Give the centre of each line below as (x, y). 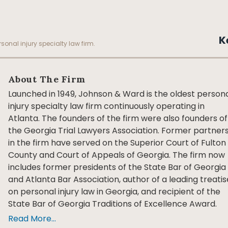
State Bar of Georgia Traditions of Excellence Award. (112, 204)
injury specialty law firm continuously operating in (106, 106)
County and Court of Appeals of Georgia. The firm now (116, 155)
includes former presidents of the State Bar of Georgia (117, 167)
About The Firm (47, 79)
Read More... (32, 218)
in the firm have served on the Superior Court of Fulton (117, 142)
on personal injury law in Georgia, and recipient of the (114, 191)
